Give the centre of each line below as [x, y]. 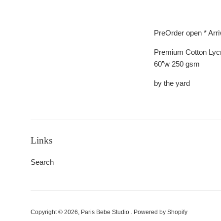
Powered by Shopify [161, 212]
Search [42, 162]
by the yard [173, 83]
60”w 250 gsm [177, 64]
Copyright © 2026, [56, 212]
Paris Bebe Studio [106, 212]
